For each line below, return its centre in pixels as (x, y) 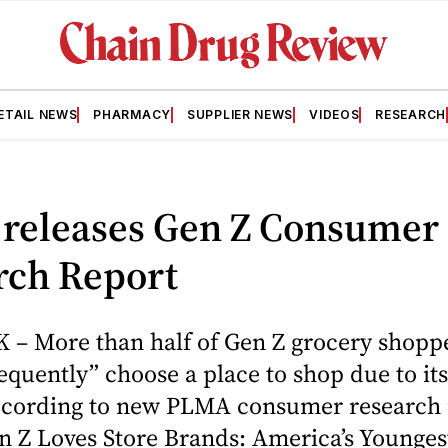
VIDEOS (334, 114)
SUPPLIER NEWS (240, 114)
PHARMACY (132, 114)
